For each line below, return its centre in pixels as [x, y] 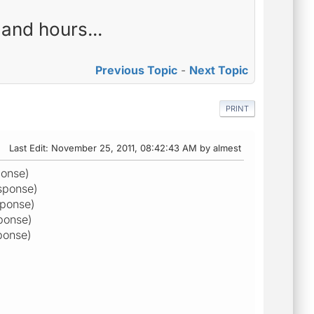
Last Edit [27, 148]
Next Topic [219, 70]
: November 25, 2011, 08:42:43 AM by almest [143, 148]
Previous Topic [136, 70]
